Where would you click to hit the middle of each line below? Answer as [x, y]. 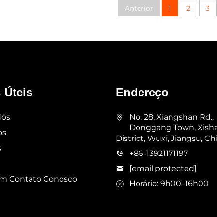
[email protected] [163, 169]
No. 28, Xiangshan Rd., [171, 117]
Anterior [139, 8]
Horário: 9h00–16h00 [169, 184]
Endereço [142, 93]
